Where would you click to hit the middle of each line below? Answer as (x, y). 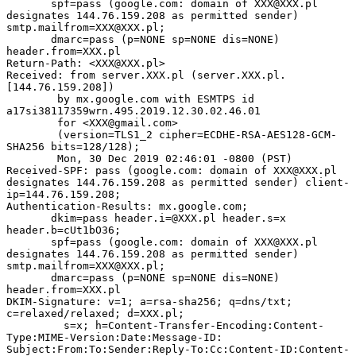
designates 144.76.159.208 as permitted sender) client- (178, 183)
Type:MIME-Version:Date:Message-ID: (114, 338)
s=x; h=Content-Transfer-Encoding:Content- (32, 326)
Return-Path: (48, 64)
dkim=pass (83, 219)
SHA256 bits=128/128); (73, 147)
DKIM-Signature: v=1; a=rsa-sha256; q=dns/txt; (149, 302)
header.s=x (251, 219)
